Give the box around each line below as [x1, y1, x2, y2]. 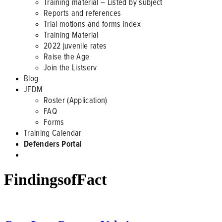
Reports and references [44, 7, 121, 18]
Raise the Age [44, 51, 90, 62]
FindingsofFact [4, 170, 107, 189]
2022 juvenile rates [44, 40, 107, 51]
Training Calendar [24, 127, 82, 138]
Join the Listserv [44, 61, 97, 73]
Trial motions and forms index [44, 18, 141, 29]
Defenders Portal [24, 138, 82, 150]
